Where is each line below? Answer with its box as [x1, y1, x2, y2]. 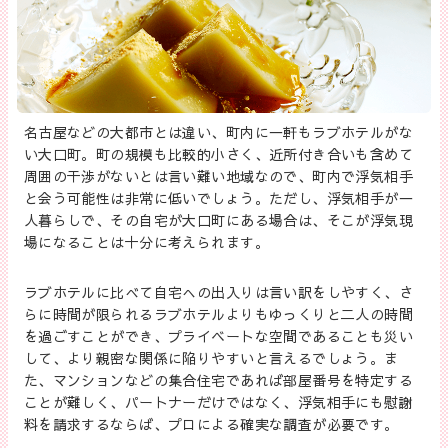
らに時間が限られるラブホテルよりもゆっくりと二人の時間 [23, 304, 414, 325]
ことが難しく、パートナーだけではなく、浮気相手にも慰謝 [23, 392, 414, 413]
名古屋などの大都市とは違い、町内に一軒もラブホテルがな [23, 122, 414, 143]
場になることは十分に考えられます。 [23, 232, 269, 253]
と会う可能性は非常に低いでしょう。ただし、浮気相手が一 [23, 188, 414, 209]
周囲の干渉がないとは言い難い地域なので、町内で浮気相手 [23, 166, 414, 187]
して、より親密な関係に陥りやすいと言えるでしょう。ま [23, 348, 399, 369]
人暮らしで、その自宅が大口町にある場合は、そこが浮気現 [23, 210, 414, 231]
